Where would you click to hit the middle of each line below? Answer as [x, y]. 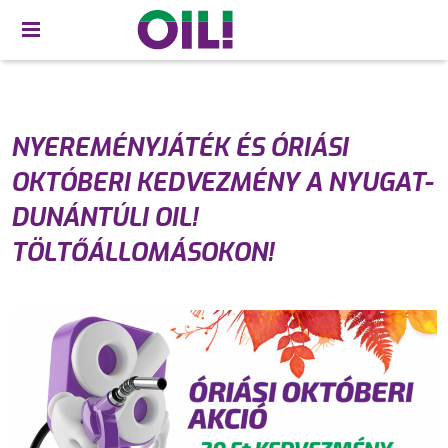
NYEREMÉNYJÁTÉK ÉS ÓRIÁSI [180, 147]
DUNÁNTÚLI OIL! [105, 217]
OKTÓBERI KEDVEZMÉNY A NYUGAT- [222, 182]
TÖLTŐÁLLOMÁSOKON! [143, 252]
